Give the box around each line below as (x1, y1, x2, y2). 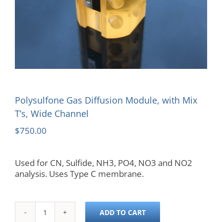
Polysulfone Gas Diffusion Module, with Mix (15, 94, 197, 107)
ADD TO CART (100, 207, 146, 217)
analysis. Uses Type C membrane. (15, 168, 144, 180)
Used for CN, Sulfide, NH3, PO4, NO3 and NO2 (15, 157, 192, 169)
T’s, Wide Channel (15, 108, 89, 120)
